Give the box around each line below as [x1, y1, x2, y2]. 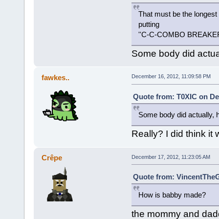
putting [138, 20, 159, 29]
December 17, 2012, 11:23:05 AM [131, 153, 210, 160]
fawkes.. [42, 73, 70, 82]
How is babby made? [138, 191, 206, 199]
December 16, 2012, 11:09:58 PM [131, 73, 211, 80]
